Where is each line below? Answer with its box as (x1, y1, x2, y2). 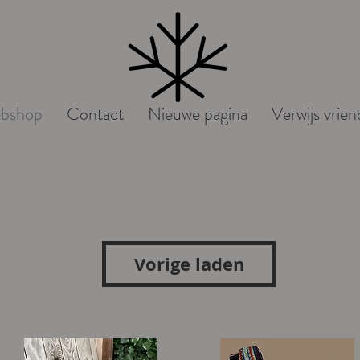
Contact (66, 101, 124, 126)
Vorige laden (133, 252, 244, 276)
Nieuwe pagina (147, 101, 247, 126)
